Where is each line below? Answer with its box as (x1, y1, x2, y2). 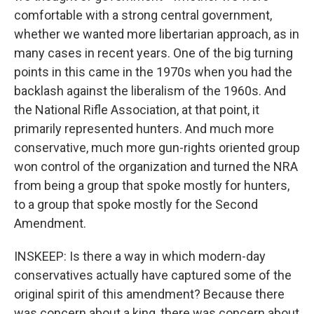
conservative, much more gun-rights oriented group (14, 140, 300, 156)
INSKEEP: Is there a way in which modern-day (14, 249, 266, 264)
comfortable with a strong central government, (14, 8, 272, 23)
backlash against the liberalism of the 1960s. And (14, 83, 286, 99)
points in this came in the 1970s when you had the (14, 64, 292, 80)
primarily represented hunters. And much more (14, 121, 274, 137)
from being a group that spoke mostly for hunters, (14, 178, 289, 193)
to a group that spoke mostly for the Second (14, 197, 258, 212)
